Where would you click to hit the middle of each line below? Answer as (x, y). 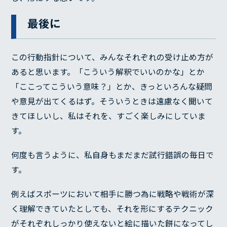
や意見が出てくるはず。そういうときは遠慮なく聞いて (112, 101)
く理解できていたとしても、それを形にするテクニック (112, 208)
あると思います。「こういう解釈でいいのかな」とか (108, 72)
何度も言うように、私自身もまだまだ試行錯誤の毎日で (113, 155)
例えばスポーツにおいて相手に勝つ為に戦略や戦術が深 (113, 194)
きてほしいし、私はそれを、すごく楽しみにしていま (109, 116)
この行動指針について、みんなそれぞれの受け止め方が (112, 57)
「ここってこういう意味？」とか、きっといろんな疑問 (112, 87)
